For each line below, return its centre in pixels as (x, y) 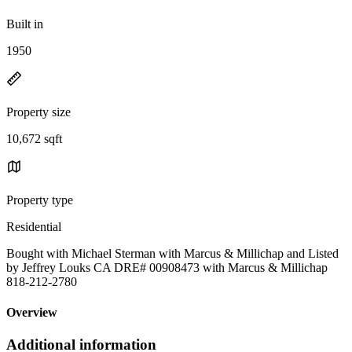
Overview (32, 313)
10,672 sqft (34, 138)
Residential (34, 226)
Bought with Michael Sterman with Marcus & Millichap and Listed (172, 253)
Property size (38, 112)
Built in (25, 24)
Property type (40, 200)
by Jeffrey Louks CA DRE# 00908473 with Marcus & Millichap (167, 267)
